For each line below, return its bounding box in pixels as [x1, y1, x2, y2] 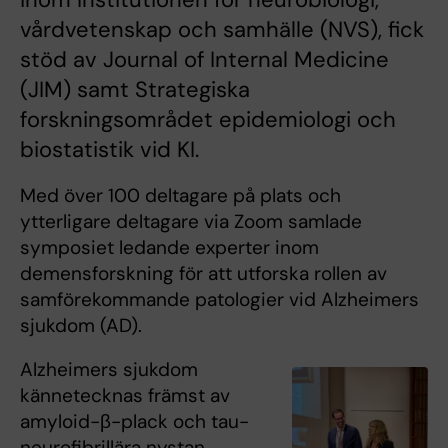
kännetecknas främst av [20, 382, 230, 408]
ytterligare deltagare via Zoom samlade [20, 208, 362, 234]
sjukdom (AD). [20, 312, 142, 338]
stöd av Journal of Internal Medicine [20, 44, 389, 74]
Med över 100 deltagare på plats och [20, 182, 341, 208]
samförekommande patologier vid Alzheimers [20, 286, 419, 312]
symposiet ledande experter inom [20, 234, 319, 260]
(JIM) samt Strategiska [20, 74, 250, 104]
